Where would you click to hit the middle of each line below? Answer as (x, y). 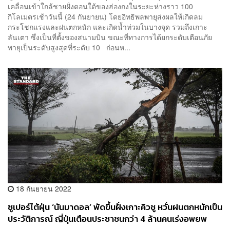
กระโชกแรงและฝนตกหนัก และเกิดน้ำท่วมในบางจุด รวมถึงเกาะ (108, 27)
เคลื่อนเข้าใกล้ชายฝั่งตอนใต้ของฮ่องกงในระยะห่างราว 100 (100, 6)
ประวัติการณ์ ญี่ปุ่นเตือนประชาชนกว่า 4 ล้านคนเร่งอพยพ (107, 219)
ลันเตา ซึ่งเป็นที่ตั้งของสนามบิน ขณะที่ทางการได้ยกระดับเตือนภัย (110, 37)
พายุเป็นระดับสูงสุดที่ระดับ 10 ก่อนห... (69, 47)
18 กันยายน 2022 (43, 189)
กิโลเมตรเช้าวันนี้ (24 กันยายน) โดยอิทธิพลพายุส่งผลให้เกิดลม (105, 17)
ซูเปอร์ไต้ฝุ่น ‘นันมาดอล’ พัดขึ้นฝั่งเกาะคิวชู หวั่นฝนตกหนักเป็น (115, 207)
